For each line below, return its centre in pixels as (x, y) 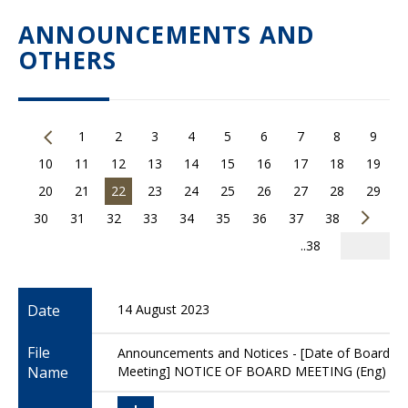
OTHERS (68, 60)
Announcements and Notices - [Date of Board (254, 353)
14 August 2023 (163, 309)
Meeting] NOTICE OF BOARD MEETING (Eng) (252, 371)
